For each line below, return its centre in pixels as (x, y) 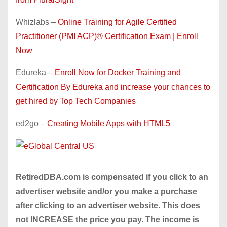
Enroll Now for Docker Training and (118, 72)
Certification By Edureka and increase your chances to (113, 87)
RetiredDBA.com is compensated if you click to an (112, 177)
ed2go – (31, 123)
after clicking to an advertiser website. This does (108, 205)
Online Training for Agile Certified (117, 22)
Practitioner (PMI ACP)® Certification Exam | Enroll (107, 36)
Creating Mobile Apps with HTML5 (109, 123)
